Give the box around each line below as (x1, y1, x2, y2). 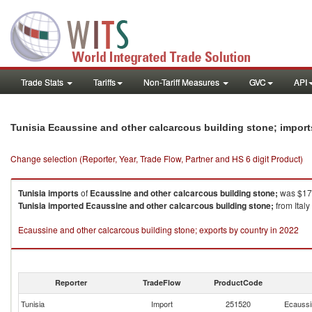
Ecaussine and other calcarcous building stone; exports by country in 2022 (18, 224, 299, 235)
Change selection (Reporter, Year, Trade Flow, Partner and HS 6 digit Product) (10, 153, 303, 164)
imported (48, 199, 84, 212)
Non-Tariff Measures (143, 76, 221, 88)
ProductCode (214, 277, 263, 288)
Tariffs (93, 76, 116, 88)
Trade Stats (21, 76, 65, 88)
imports (48, 187, 79, 199)
